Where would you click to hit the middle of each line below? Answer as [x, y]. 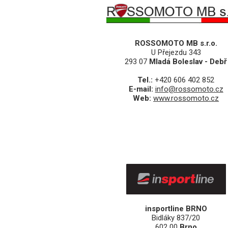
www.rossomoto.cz [186, 98]
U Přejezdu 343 [176, 53]
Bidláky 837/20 [176, 218]
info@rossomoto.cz [189, 89]
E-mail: [142, 89]
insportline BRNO [176, 209]
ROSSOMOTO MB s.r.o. [176, 44]
